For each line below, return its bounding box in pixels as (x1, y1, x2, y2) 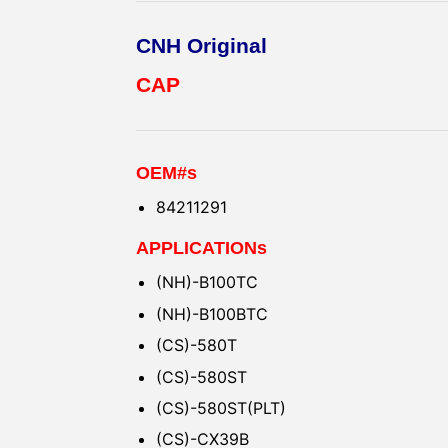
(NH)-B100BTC (156, 303, 268, 324)
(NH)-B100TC (156, 272, 258, 293)
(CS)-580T (156, 335, 237, 356)
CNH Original (136, 33, 267, 58)
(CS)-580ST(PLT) (156, 398, 286, 418)
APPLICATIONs (136, 238, 267, 259)
